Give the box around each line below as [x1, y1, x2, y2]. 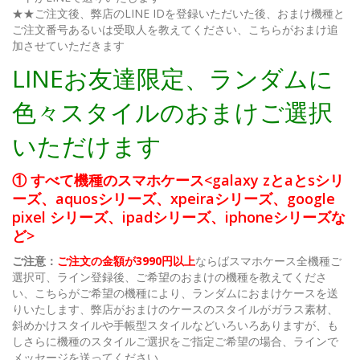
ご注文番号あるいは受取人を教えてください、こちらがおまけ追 [12, 22, 338, 38]
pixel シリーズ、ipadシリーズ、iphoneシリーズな [12, 207, 346, 227]
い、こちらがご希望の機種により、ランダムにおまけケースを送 [12, 285, 338, 301]
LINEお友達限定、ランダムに [12, 62, 333, 96]
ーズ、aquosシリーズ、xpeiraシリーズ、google [12, 189, 335, 209]
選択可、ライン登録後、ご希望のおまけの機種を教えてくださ [12, 269, 327, 285]
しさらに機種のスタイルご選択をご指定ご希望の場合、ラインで [12, 333, 338, 350]
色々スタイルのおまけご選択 [12, 96, 333, 129]
